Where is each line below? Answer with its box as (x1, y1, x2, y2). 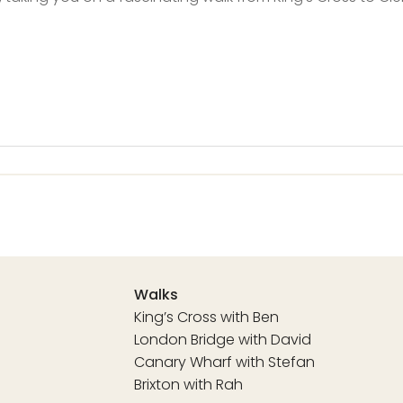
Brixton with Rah (134, 373, 243, 395)
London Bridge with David (134, 328, 311, 350)
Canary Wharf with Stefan (134, 351, 315, 372)
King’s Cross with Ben (134, 306, 279, 327)
